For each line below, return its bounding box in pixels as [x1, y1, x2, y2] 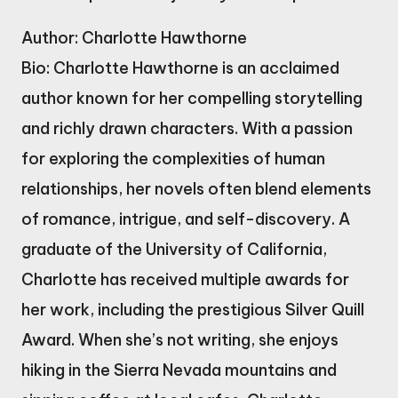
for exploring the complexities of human [21, 147, 325, 169]
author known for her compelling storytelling [21, 87, 362, 108]
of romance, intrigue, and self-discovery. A [21, 208, 350, 229]
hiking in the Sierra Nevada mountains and [21, 359, 337, 380]
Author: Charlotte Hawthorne [21, 27, 247, 48]
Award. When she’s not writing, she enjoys [21, 329, 338, 350]
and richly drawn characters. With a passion [21, 117, 353, 139]
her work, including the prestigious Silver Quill [21, 298, 364, 320]
